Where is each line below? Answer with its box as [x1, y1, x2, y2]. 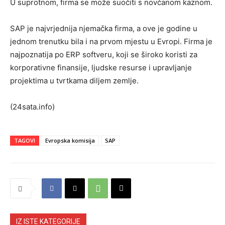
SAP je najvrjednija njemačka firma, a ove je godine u [10, 24, 197, 34]
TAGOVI [14, 137, 35, 145]
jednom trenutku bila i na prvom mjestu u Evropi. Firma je [10, 37, 212, 47]
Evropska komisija [45, 137, 95, 145]
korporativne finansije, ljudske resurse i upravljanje [10, 63, 192, 73]
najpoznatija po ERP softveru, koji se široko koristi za [10, 50, 197, 60]
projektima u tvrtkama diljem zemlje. [10, 76, 139, 86]
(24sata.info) [10, 102, 55, 112]
